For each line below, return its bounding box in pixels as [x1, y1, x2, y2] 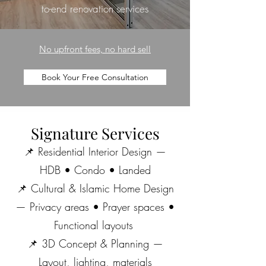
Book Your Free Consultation [42, 72, 148, 83]
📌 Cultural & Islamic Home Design [16, 181, 174, 195]
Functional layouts [53, 218, 137, 232]
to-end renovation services [42, 2, 148, 15]
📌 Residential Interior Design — [24, 144, 166, 159]
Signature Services [30, 123, 160, 144]
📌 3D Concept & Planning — [27, 236, 163, 251]
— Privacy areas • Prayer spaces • [15, 199, 175, 214]
